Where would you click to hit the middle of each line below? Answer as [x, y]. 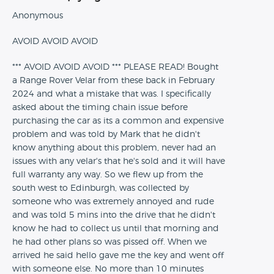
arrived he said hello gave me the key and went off [118, 256]
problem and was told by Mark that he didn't [106, 135]
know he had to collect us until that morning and [116, 229]
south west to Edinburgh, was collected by [101, 188]
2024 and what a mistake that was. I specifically [112, 94]
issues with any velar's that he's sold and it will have [119, 161]
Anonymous [38, 16]
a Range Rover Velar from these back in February [113, 81]
